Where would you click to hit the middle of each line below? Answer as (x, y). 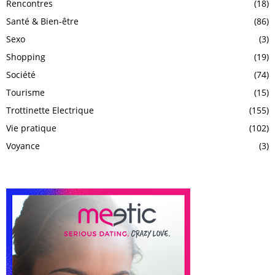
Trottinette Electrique (50, 110)
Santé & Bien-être (42, 21)
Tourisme (25, 93)
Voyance (23, 146)
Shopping (26, 57)
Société (21, 75)
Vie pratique (31, 128)
